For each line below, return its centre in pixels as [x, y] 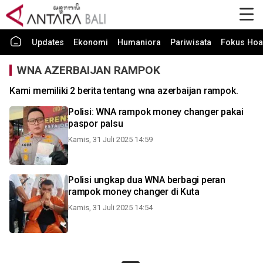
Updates [48, 43]
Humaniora [139, 43]
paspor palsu [96, 124]
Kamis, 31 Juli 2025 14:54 [110, 208]
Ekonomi [91, 43]
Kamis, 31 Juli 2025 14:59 [110, 139]
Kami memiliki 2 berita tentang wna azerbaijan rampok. [124, 91]
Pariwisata [191, 43]
